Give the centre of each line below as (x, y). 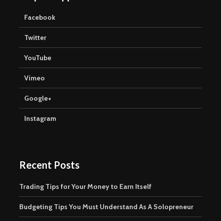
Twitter (35, 37)
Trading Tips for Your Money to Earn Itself (85, 186)
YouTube (38, 57)
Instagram (40, 118)
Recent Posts (49, 165)
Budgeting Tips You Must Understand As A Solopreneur (106, 206)
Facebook (40, 17)
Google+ (38, 98)
